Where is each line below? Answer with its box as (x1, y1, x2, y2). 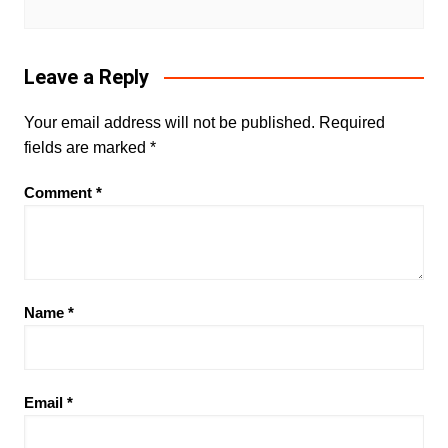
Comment (23, 183, 96, 201)
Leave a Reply (23, 64, 149, 89)
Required (318, 113, 385, 131)
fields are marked (23, 138, 150, 156)
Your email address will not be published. (23, 113, 315, 131)
